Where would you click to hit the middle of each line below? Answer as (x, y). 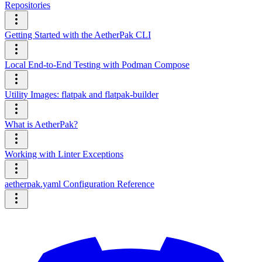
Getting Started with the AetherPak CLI (78, 35)
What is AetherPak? (41, 124)
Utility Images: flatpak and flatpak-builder (82, 94)
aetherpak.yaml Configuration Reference (80, 184)
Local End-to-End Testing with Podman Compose (97, 65)
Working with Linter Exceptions (64, 154)
